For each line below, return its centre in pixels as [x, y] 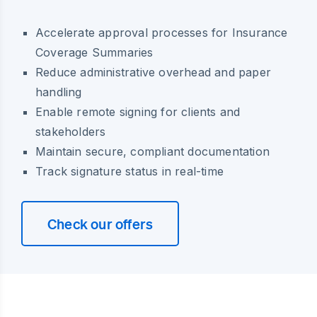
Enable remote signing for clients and [138, 111]
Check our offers [100, 223]
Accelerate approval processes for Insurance [162, 32]
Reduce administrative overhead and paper [154, 72]
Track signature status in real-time [129, 171]
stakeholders [71, 131]
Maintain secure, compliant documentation [152, 151]
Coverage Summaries [94, 52]
